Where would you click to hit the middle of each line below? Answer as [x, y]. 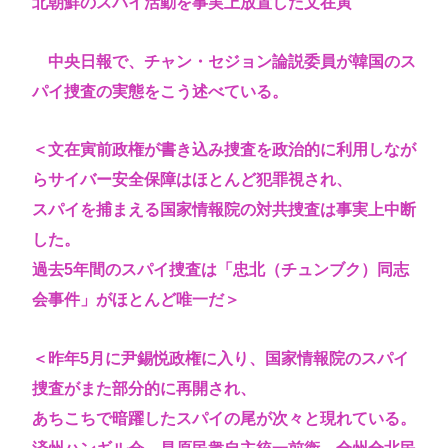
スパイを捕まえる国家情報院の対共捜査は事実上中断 [224, 210]
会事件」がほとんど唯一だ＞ [136, 300]
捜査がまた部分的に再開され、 [144, 389]
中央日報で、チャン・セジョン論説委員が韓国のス [224, 61]
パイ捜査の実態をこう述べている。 [160, 91]
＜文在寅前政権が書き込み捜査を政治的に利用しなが [224, 150]
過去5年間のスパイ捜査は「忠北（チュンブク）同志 [220, 270]
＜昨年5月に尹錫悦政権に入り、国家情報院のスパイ [220, 359]
